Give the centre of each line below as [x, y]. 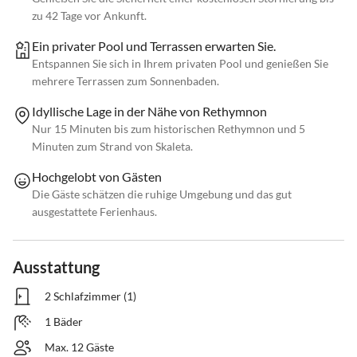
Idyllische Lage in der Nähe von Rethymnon [149, 112]
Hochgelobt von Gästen [97, 177]
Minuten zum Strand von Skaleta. [112, 147]
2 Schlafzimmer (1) [90, 296]
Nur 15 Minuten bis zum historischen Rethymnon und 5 [169, 129]
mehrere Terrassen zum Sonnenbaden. [126, 81]
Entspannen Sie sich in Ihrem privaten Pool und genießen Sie [180, 64]
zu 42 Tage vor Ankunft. [89, 16]
